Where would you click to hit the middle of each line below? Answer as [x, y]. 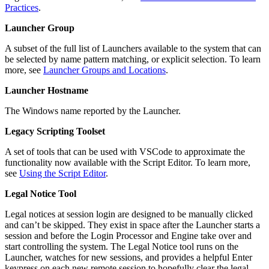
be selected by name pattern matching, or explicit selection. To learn [133, 59]
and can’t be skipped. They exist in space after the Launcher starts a [132, 225]
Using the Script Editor [62, 173]
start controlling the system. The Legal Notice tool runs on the [122, 246]
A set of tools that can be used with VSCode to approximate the [125, 151]
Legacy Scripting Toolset [55, 131]
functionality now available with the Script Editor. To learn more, [128, 162]
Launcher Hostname [47, 90]
